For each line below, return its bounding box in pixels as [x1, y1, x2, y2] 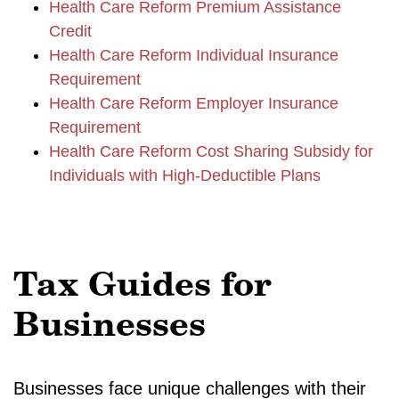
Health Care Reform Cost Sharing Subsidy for [49, 142, 373, 160]
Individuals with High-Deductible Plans [49, 167, 321, 184]
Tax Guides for [13, 271, 272, 305]
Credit [49, 22, 92, 40]
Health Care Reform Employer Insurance [49, 94, 338, 112]
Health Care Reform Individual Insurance [49, 46, 338, 64]
